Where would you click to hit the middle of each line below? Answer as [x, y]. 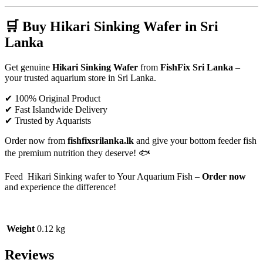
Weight [21, 228]
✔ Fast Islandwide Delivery [56, 109]
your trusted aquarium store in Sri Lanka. [80, 77]
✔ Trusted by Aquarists [48, 120]
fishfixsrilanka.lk [101, 140]
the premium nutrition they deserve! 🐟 [77, 153]
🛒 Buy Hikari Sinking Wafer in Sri [112, 26]
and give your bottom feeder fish [195, 140]
